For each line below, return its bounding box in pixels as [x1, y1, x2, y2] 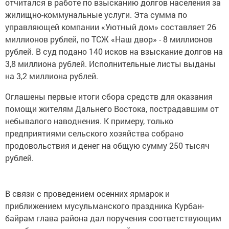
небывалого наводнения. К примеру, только [5, 116, 173, 127]
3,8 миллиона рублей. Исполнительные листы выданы [5, 58, 216, 70]
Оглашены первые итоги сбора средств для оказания [5, 91, 213, 102]
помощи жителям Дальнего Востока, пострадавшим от [5, 103, 219, 114]
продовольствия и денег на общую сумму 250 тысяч [5, 140, 210, 151]
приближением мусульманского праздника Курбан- [5, 200, 204, 212]
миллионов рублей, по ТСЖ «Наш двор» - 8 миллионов [5, 34, 213, 45]
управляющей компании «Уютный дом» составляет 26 [5, 21, 216, 33]
